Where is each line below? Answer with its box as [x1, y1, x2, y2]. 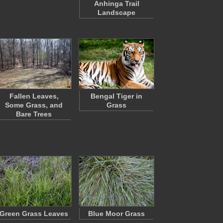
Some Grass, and [5, 101, 63, 109]
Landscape [98, 8, 135, 16]
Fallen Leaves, [9, 92, 59, 100]
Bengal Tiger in [91, 92, 142, 100]
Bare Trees [16, 110, 52, 118]
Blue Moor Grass [88, 210, 145, 218]
